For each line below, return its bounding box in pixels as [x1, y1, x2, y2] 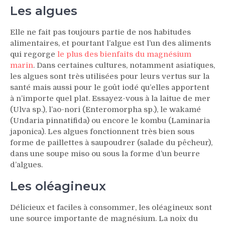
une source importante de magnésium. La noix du [10, 214, 198, 223]
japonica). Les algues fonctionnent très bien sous [10, 127, 194, 137]
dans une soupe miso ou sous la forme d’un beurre [10, 149, 200, 159]
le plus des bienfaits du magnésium [57, 50, 191, 59]
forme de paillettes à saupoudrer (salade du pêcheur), [10, 138, 212, 148]
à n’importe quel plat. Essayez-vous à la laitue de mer [10, 94, 210, 103]
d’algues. [10, 160, 43, 170]
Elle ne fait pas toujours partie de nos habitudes [10, 28, 191, 37]
